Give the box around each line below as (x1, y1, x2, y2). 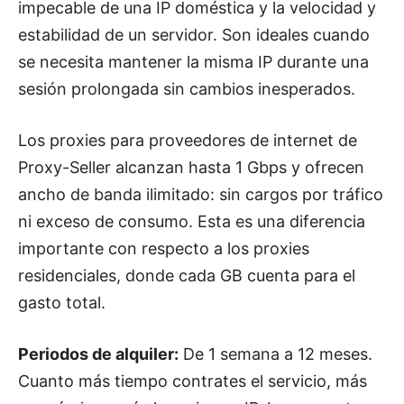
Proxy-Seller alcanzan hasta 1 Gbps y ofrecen (18, 158, 364, 178)
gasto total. (18, 293, 106, 313)
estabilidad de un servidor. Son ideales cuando (18, 25, 370, 45)
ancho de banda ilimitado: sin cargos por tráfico (18, 185, 383, 205)
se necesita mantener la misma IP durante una (18, 52, 369, 72)
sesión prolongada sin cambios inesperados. (18, 79, 355, 99)
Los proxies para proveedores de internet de (18, 131, 357, 151)
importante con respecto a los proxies (18, 239, 309, 259)
